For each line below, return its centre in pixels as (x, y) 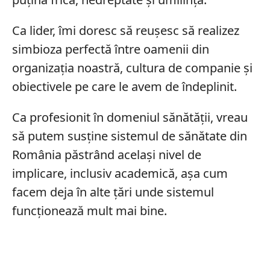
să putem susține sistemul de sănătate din (129, 136)
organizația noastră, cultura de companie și (132, 67)
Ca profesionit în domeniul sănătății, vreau (130, 117)
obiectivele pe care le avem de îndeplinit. (124, 86)
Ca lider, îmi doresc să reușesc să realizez (125, 30)
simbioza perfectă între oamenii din (110, 49)
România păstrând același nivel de (106, 154)
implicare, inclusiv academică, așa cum (120, 173)
